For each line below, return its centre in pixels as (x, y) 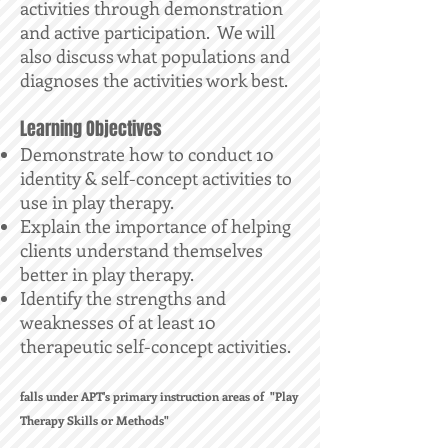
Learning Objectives (91, 129)
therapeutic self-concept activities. (155, 346)
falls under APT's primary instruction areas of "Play (159, 396)
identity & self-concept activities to (156, 178)
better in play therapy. (107, 274)
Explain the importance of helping (155, 226)
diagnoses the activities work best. (154, 80)
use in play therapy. (97, 202)
